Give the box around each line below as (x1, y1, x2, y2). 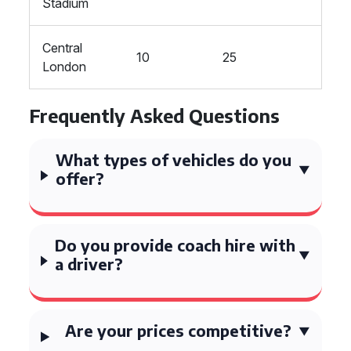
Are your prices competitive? (64, 320, 291, 340)
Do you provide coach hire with (55, 235, 296, 255)
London (42, 59, 86, 74)
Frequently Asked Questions (29, 104, 280, 127)
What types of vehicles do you (56, 150, 292, 169)
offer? (56, 168, 105, 188)
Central (42, 40, 82, 56)
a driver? (55, 254, 124, 273)
